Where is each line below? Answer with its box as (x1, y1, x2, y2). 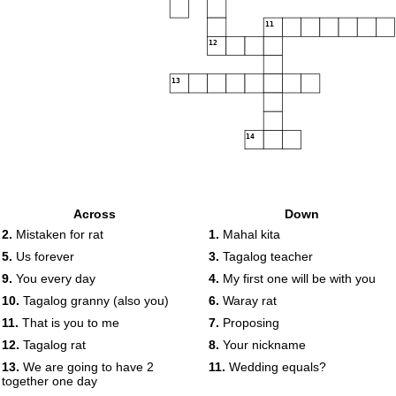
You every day (12, 271, 95, 286)
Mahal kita (219, 227, 280, 241)
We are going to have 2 (19, 360, 154, 374)
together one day (2, 374, 97, 388)
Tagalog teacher (219, 249, 313, 263)
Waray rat (219, 293, 277, 308)
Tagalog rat (19, 338, 86, 352)
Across (73, 207, 116, 221)
